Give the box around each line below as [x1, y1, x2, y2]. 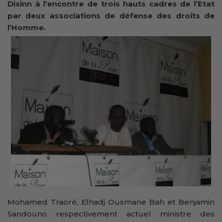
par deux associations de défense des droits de [7, 10, 215, 20]
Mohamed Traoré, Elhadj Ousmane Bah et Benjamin [7, 197, 215, 207]
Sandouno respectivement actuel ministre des [7, 209, 215, 219]
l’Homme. [7, 22, 50, 32]
